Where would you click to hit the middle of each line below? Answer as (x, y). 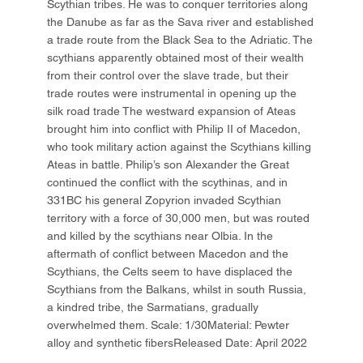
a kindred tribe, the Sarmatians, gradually (153, 307)
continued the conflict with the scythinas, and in (168, 183)
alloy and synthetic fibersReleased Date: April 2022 (177, 343)
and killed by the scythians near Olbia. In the (160, 236)
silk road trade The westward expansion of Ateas (172, 111)
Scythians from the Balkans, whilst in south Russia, (177, 290)
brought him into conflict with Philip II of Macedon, (174, 129)
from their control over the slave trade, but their (168, 76)
